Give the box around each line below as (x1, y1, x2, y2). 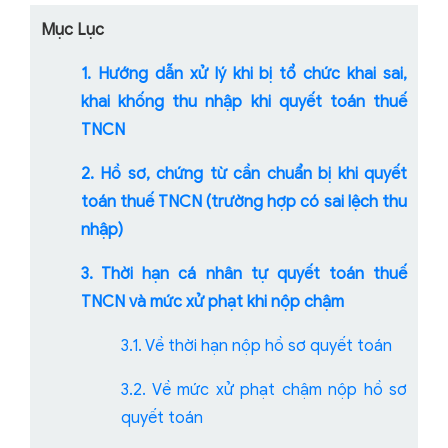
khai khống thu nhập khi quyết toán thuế (81, 92, 407, 113)
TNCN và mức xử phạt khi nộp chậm (81, 292, 344, 313)
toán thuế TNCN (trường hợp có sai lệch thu (81, 192, 407, 213)
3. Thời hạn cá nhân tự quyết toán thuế (81, 264, 407, 285)
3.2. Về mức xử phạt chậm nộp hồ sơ (121, 380, 407, 401)
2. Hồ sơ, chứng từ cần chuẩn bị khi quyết (81, 164, 407, 185)
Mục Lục (41, 20, 104, 41)
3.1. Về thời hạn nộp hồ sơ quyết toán (121, 336, 392, 357)
